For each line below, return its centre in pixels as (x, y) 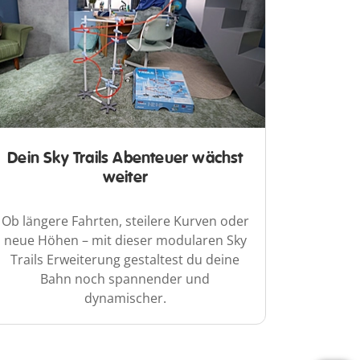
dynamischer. (125, 298)
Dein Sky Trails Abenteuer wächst (125, 157)
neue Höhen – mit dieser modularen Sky (125, 240)
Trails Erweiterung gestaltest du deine (125, 259)
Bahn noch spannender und (125, 278)
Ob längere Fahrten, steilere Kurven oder (125, 221)
